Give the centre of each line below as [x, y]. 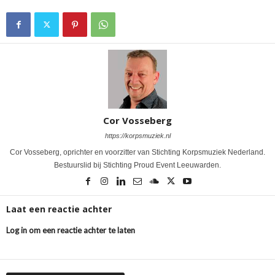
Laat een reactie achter [59, 209]
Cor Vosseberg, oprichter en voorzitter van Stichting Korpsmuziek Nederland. [137, 152]
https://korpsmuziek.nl [137, 135]
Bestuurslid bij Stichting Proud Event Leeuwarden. [137, 165]
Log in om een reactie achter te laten [71, 230]
